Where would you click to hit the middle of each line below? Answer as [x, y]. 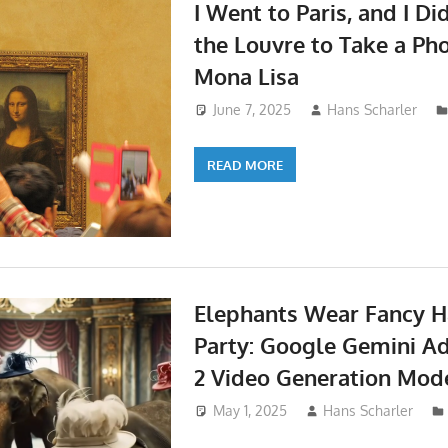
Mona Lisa [246, 75]
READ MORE [244, 164]
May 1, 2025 [249, 411]
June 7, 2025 [251, 110]
